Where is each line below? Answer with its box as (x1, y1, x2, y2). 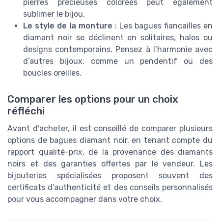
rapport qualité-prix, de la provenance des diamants (7, 147, 213, 157)
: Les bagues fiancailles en (112, 21, 213, 31)
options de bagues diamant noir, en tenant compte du (7, 136, 213, 145)
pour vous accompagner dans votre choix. (7, 194, 162, 204)
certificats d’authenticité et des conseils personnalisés (7, 183, 213, 192)
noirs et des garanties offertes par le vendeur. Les (7, 159, 213, 169)
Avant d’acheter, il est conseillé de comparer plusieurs (7, 124, 213, 134)
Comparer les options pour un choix (7, 93, 178, 106)
